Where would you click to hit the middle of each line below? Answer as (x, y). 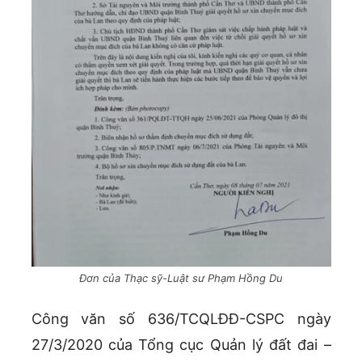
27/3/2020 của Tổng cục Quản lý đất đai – (181, 345)
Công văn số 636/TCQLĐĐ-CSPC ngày (181, 319)
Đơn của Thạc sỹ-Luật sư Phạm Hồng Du (181, 278)
